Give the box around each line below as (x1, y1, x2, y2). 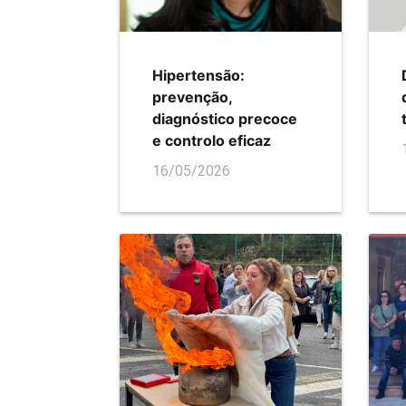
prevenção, (152, 88, 232, 107)
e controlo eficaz (152, 131, 271, 150)
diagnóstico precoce (152, 110, 297, 129)
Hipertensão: (152, 66, 245, 85)
